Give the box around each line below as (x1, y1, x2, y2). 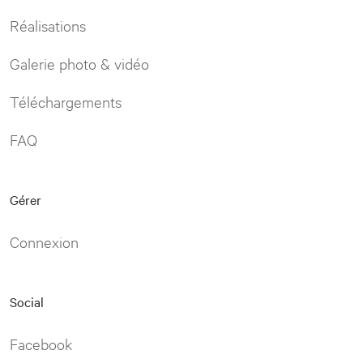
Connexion (10, 231, 79, 251)
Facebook (10, 333, 72, 353)
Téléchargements (10, 91, 122, 111)
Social (10, 292, 44, 310)
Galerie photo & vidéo (10, 53, 149, 73)
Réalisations (10, 15, 86, 35)
